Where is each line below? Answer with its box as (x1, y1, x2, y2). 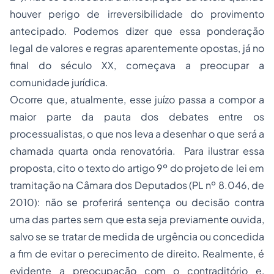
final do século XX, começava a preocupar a (10, 59, 264, 72)
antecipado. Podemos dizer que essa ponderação (10, 24, 264, 37)
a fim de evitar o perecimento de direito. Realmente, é (10, 247, 264, 260)
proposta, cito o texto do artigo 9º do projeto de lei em (10, 161, 264, 174)
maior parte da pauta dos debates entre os (10, 110, 264, 123)
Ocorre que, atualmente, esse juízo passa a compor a (10, 93, 264, 106)
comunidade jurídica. (10, 76, 108, 89)
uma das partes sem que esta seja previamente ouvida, (10, 213, 264, 226)
